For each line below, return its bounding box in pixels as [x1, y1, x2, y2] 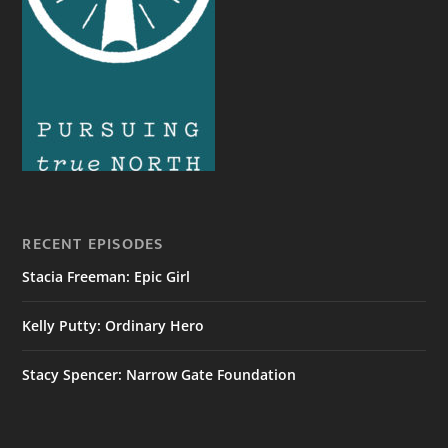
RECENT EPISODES [22, 231, 164, 259]
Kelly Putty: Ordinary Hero [22, 316, 205, 336]
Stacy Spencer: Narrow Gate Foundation [22, 365, 297, 385]
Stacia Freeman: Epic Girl [22, 267, 191, 287]
